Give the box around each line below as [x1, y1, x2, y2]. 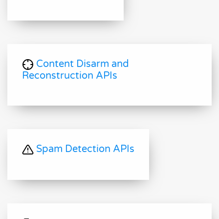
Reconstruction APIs [22, 70, 117, 82]
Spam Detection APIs [34, 143, 134, 155]
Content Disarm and [34, 58, 129, 70]
